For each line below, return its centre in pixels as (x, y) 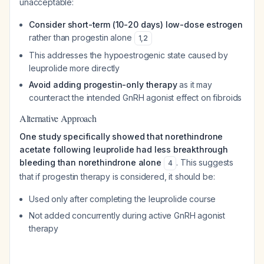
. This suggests (205, 162)
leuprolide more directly (75, 68)
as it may (194, 85)
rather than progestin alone (82, 37)
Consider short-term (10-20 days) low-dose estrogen (136, 24)
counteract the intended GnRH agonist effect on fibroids (136, 98)
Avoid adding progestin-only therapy (103, 85)
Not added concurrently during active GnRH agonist (127, 215)
